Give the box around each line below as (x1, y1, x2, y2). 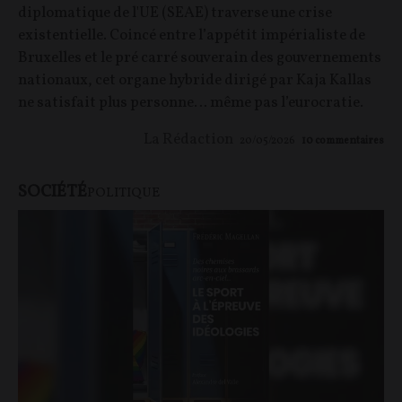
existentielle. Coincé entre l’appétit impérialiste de (18, 24, 365, 46)
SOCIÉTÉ (18, 179, 87, 204)
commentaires (315, 133, 384, 148)
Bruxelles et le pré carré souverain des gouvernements (18, 47, 381, 68)
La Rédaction (144, 128, 233, 150)
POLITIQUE (87, 183, 160, 203)
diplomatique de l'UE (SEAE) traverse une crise (18, 2, 332, 23)
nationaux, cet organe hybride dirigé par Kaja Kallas (18, 69, 371, 91)
